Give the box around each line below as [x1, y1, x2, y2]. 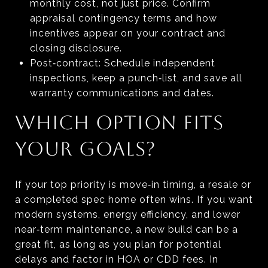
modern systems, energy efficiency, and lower [15, 208, 240, 220]
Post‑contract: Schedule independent [29, 57, 215, 69]
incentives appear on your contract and [29, 27, 226, 39]
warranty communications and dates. [29, 87, 214, 99]
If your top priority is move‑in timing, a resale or [15, 178, 251, 190]
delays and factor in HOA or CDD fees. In [15, 253, 218, 265]
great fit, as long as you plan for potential [15, 238, 221, 250]
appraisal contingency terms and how [29, 12, 217, 24]
